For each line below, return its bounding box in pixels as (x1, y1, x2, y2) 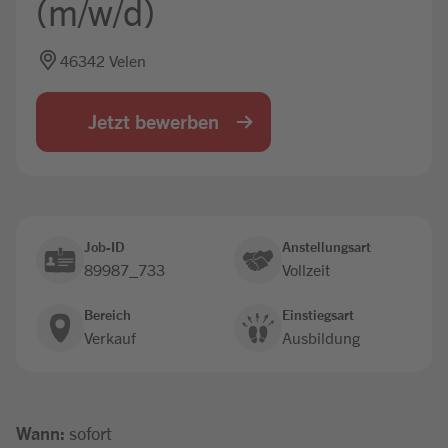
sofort (65, 421, 120, 443)
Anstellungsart (282, 237, 371, 255)
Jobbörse (184, 11, 264, 36)
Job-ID (84, 237, 125, 255)
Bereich (84, 305, 131, 323)
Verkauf (84, 327, 136, 347)
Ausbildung (282, 327, 360, 347)
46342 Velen (60, 50, 146, 70)
